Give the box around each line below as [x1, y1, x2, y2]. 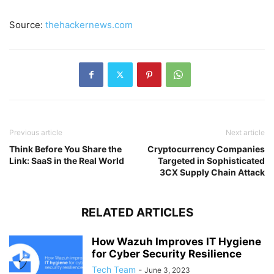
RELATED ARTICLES [81, 205, 193, 220]
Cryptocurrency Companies [147, 143, 265, 154]
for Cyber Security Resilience [92, 247, 242, 260]
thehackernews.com [45, 18, 133, 31]
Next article [226, 127, 265, 137]
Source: [9, 18, 45, 31]
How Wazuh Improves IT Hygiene [92, 235, 261, 248]
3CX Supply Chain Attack [160, 166, 265, 177]
